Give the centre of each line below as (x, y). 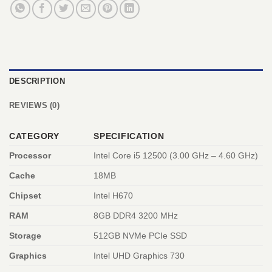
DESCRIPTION (37, 81)
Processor (30, 155)
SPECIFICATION (129, 136)
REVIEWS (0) (34, 105)
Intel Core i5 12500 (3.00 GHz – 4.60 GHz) (176, 155)
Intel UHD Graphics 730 (139, 255)
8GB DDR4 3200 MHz (136, 215)
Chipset (25, 195)
